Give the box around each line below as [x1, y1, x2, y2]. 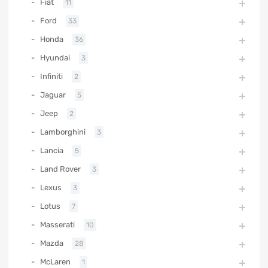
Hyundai [40, 53, 70, 63]
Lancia [40, 146, 63, 156]
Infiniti [40, 72, 63, 81]
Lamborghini [40, 127, 86, 137]
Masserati [40, 220, 75, 230]
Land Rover [40, 165, 81, 174]
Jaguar [40, 90, 66, 100]
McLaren [40, 257, 71, 267]
